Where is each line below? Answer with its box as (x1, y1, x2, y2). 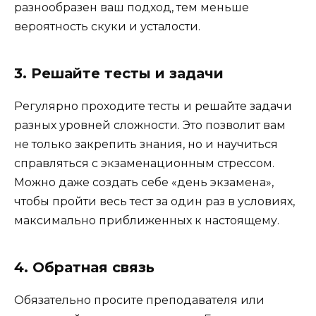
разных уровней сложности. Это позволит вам (14, 118, 286, 132)
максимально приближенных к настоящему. (14, 213, 279, 227)
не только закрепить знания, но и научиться (14, 137, 278, 151)
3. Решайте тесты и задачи (14, 64, 224, 82)
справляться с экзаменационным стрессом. (14, 156, 274, 170)
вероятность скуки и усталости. (14, 19, 200, 33)
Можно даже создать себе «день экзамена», (14, 175, 274, 189)
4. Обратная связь (14, 258, 154, 276)
